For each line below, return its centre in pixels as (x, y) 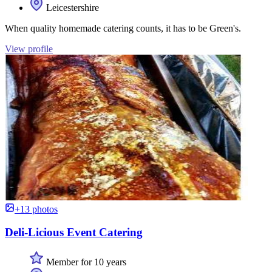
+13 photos (36, 209)
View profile (29, 49)
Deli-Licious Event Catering (74, 233)
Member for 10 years (85, 262)
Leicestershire (71, 7)
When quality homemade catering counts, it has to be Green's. (123, 28)
